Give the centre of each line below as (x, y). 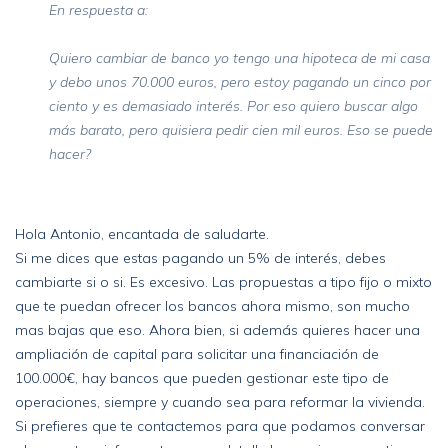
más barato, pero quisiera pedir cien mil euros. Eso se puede (241, 130)
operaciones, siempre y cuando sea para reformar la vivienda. (220, 402)
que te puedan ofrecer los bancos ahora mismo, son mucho (212, 306)
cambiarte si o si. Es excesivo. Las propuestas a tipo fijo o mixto (223, 282)
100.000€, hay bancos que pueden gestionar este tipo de (202, 378)
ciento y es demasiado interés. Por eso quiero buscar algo (233, 106)
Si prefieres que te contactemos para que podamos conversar (220, 426)
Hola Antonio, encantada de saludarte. (142, 234)
